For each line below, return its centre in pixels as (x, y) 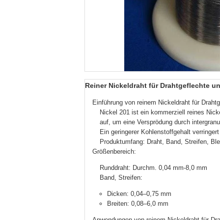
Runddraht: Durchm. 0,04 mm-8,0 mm (153, 168)
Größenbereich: (114, 151)
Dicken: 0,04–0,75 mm (139, 194)
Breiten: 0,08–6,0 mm (138, 204)
